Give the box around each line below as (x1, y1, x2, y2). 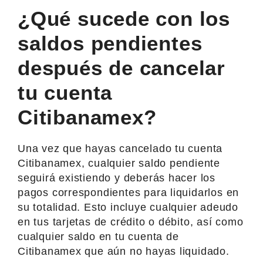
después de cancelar (18, 56, 226, 79)
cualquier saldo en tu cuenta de (18, 230, 179, 242)
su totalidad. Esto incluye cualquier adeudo (18, 201, 238, 213)
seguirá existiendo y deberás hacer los (18, 171, 216, 184)
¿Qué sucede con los (18, 6, 231, 30)
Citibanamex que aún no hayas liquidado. (18, 245, 230, 257)
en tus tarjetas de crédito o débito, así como (18, 215, 244, 228)
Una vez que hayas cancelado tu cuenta (18, 142, 223, 154)
